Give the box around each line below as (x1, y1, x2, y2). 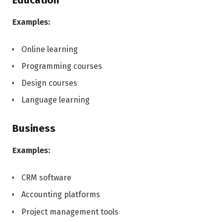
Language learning (21, 95, 90, 105)
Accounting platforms (21, 190, 100, 200)
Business (12, 122, 55, 135)
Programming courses (21, 61, 102, 71)
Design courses (21, 78, 77, 88)
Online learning (21, 45, 78, 55)
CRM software (21, 173, 71, 183)
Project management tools (21, 207, 118, 217)
